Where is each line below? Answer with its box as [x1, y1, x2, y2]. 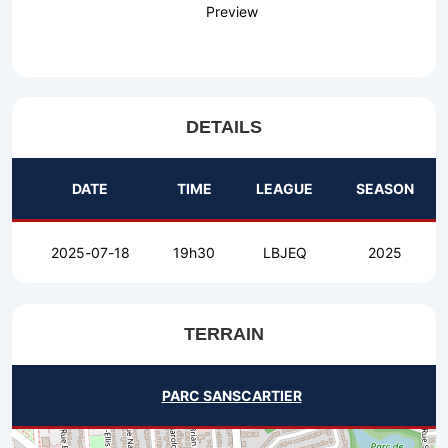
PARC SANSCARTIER [161, 387, 302, 405]
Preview [205, 3, 258, 21]
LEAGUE [256, 180, 313, 198]
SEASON [356, 180, 414, 198]
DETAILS [186, 117, 262, 138]
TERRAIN [184, 324, 264, 345]
